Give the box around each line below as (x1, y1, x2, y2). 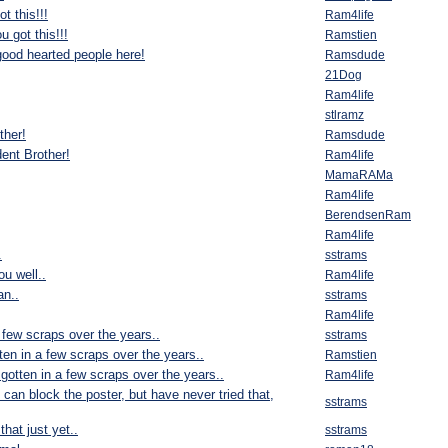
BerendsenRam (325, 208, 411, 222)
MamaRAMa (325, 168, 393, 182)
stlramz (325, 108, 364, 122)
